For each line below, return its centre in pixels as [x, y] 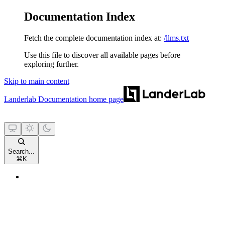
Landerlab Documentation [45, 99]
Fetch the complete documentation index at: [93, 38]
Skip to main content [37, 81]
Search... [21, 151]
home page [105, 99]
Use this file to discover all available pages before [102, 55]
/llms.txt [176, 38]
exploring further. [51, 64]
